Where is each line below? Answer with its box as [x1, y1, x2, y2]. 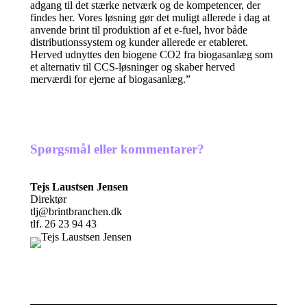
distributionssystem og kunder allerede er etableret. [30, 36, 248, 48]
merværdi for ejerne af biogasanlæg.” [30, 73, 191, 85]
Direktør [30, 193, 66, 205]
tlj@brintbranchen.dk [30, 206, 122, 217]
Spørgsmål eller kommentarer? [30, 142, 204, 156]
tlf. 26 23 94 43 [30, 218, 97, 230]
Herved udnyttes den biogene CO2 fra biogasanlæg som [30, 49, 273, 60]
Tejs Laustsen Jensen [30, 181, 128, 193]
